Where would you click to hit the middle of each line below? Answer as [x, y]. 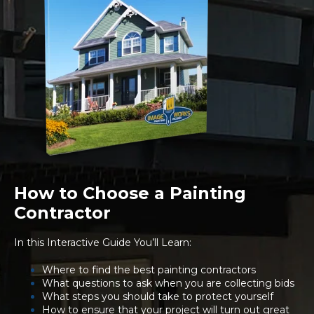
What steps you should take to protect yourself [158, 296]
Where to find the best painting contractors [149, 269]
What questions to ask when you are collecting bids [168, 283]
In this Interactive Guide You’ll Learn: [103, 243]
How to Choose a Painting [130, 193]
